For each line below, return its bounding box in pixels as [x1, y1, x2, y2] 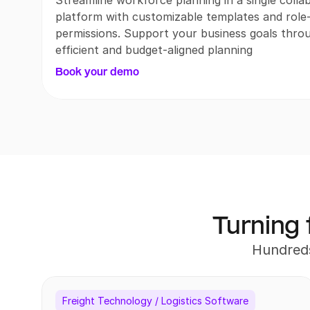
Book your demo [55, 66, 139, 77]
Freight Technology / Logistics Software [62, 295, 249, 307]
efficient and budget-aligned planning [55, 43, 253, 57]
